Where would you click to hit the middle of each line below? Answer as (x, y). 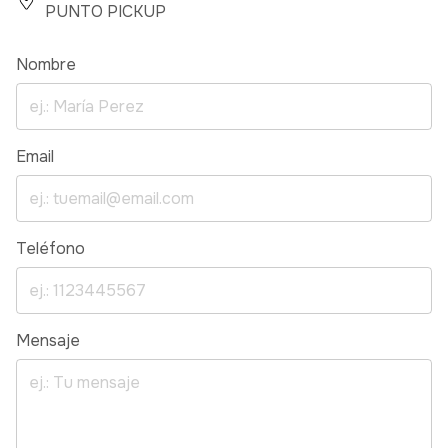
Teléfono (50, 248)
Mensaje (48, 340)
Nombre (46, 64)
